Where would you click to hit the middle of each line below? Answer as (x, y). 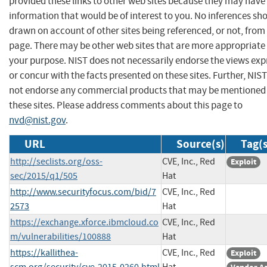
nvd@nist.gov (37, 120)
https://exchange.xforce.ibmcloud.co (84, 222)
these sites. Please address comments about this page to (126, 105)
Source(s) (201, 144)
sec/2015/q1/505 (44, 176)
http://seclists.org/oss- (56, 161)
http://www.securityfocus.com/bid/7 (83, 192)
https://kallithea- (44, 252)
